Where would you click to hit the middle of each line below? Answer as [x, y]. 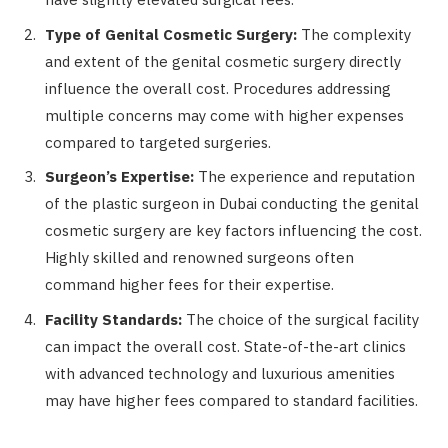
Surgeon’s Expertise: [119, 177]
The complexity [354, 34]
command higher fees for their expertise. [189, 285]
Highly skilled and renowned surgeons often [199, 258]
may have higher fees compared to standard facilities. [231, 400]
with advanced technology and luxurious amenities [220, 373]
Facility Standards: [113, 319]
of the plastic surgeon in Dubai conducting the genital [232, 204]
